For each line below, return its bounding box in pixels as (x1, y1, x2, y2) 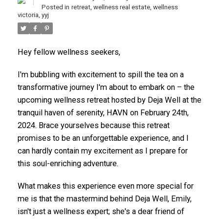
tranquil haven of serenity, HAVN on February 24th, (17, 108, 189, 117)
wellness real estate (93, 3, 150, 11)
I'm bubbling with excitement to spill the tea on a (17, 69, 184, 79)
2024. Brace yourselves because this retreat (17, 120, 170, 130)
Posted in (41, 3, 69, 11)
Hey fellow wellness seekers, (17, 47, 120, 57)
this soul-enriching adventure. (17, 158, 118, 168)
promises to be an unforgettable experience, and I (17, 133, 189, 143)
